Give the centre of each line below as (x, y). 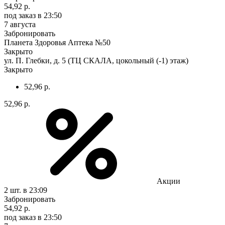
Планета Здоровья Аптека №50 (57, 42)
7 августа (20, 24)
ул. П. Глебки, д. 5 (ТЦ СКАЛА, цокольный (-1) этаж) (96, 60)
